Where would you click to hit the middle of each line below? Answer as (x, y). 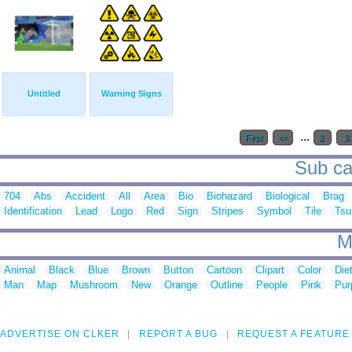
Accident (85, 196)
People (272, 285)
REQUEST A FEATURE (293, 334)
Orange (181, 285)
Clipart (270, 270)
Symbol (274, 211)
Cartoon (224, 270)
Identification (33, 211)
